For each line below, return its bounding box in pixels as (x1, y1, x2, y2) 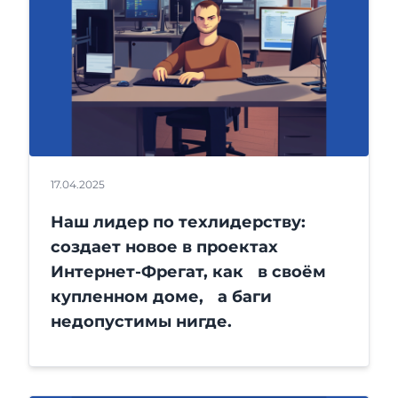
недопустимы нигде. (51, 312, 232, 332)
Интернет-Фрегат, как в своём (51, 262, 326, 283)
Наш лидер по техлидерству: (51, 212, 306, 233)
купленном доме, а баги (51, 287, 272, 307)
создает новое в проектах (51, 237, 278, 258)
